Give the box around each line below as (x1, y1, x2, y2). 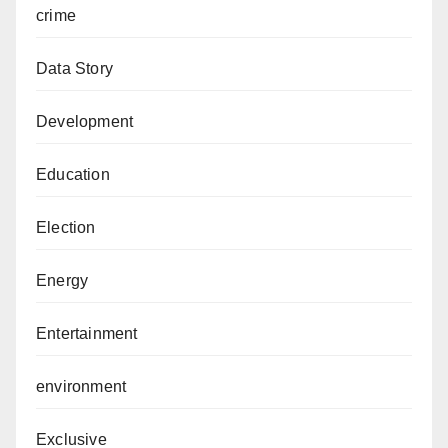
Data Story (36, 60, 113, 78)
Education (36, 166, 110, 184)
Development (36, 113, 134, 131)
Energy (36, 272, 89, 290)
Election (36, 219, 96, 237)
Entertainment (36, 325, 138, 343)
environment (36, 378, 127, 396)
